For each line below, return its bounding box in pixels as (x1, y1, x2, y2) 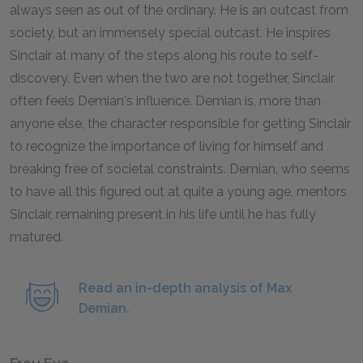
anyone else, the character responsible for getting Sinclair (10, 116, 351, 131)
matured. (10, 229, 63, 245)
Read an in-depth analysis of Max (79, 280, 292, 296)
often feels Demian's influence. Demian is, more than (10, 93, 321, 109)
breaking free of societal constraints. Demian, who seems (10, 161, 350, 177)
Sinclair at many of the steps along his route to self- (10, 48, 318, 63)
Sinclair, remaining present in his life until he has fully (10, 207, 316, 222)
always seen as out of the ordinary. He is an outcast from (10, 2, 348, 18)
